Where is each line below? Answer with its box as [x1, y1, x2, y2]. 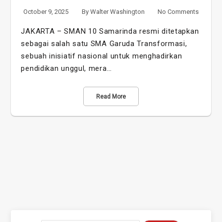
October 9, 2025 [23, 7, 69, 15]
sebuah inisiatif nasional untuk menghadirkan [21, 51, 182, 60]
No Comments [157, 7, 199, 15]
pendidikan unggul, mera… [21, 63, 112, 73]
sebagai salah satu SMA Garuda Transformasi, [21, 39, 187, 48]
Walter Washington [90, 7, 145, 15]
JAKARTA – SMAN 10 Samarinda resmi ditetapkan [21, 26, 199, 36]
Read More [96, 93, 126, 100]
